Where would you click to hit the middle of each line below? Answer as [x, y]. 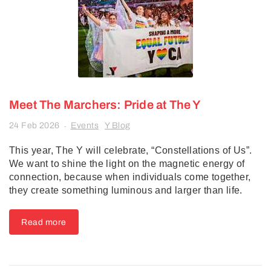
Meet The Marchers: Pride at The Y [105, 105]
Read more [44, 222]
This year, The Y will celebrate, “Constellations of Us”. [131, 150]
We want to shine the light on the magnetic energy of [127, 164]
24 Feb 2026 [34, 126]
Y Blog [118, 126]
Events [85, 126]
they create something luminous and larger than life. [126, 190]
